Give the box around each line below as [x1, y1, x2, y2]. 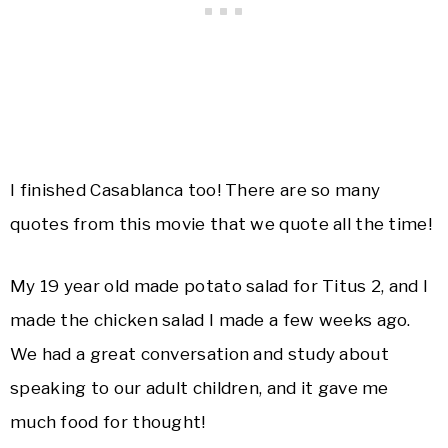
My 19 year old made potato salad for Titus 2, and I [10, 276, 429, 297]
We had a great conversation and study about [10, 344, 389, 365]
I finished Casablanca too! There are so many [10, 180, 381, 201]
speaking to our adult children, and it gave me [10, 378, 389, 399]
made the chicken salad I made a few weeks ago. [10, 310, 411, 331]
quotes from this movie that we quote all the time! [10, 214, 432, 235]
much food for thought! [10, 412, 206, 433]
